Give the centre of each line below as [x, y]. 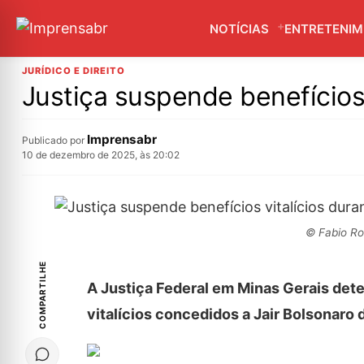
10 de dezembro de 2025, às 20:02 [100, 155]
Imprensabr [121, 139]
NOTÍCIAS [239, 29]
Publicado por [54, 140]
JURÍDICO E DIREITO [73, 71]
